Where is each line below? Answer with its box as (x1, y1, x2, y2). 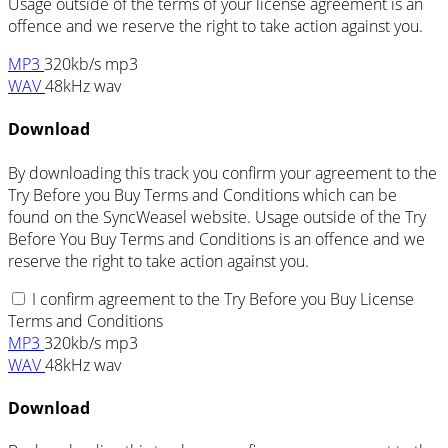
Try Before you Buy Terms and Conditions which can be (8, 183, 397, 206)
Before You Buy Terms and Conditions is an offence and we (8, 227, 425, 250)
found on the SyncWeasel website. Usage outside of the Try (8, 205, 426, 228)
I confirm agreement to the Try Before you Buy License (32, 287, 414, 310)
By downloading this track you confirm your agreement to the (8, 161, 437, 184)
